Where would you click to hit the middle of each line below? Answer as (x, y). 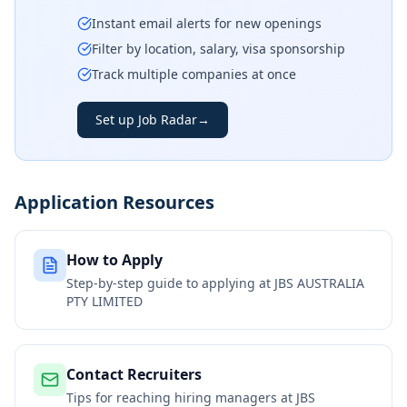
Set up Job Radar (146, 119)
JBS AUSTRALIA (319, 283)
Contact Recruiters (134, 374)
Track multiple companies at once (194, 74)
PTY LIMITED (104, 301)
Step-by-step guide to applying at (170, 283)
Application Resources (114, 202)
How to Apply (114, 260)
